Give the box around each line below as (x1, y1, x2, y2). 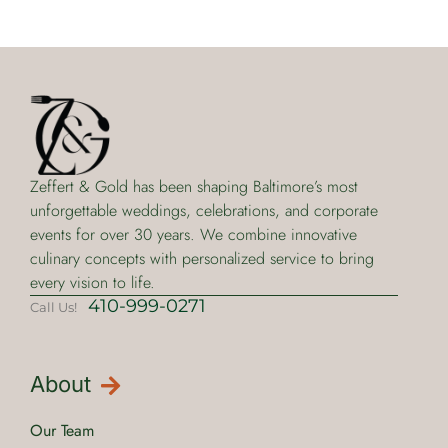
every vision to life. (29, 271, 155, 295)
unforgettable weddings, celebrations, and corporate (29, 199, 378, 223)
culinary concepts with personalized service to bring (29, 247, 374, 271)
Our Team (29, 419, 94, 443)
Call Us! (29, 299, 80, 316)
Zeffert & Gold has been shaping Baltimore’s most (29, 175, 358, 199)
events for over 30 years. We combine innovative (29, 223, 357, 247)
